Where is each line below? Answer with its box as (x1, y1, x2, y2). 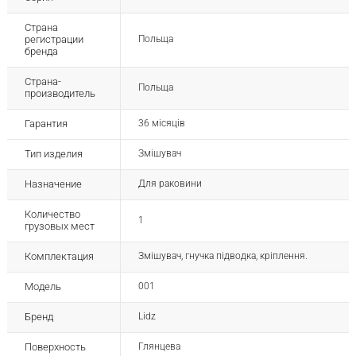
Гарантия (24, 118, 68, 130)
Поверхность (24, 341, 86, 354)
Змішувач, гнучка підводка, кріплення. (137, 250, 308, 262)
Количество (24, 208, 80, 221)
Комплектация (24, 250, 94, 263)
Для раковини (137, 178, 202, 190)
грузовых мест (24, 220, 95, 233)
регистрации (24, 33, 83, 46)
